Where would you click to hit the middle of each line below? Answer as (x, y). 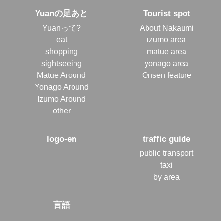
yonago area (166, 64)
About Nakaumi (166, 28)
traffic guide (166, 139)
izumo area (166, 40)
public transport (166, 153)
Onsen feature (166, 75)
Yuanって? (61, 28)
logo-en (61, 139)
